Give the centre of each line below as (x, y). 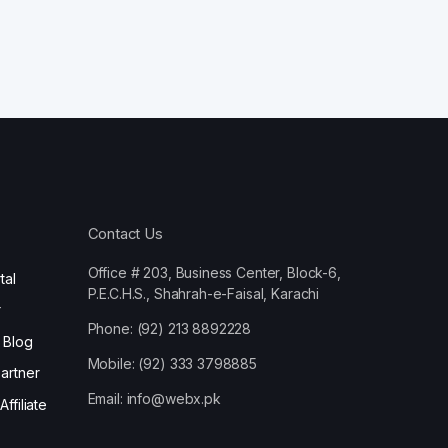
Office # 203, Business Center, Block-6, (214, 273)
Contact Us (125, 233)
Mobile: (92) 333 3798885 (172, 364)
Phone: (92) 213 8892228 (169, 329)
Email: (107, 399)
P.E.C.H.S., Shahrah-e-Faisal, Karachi (203, 294)
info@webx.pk (173, 399)
